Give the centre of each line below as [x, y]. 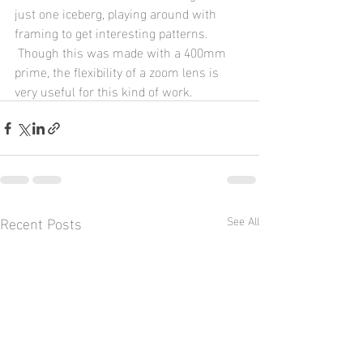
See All [243, 220]
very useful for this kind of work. [103, 91]
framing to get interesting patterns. [113, 32]
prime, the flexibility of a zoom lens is [118, 71]
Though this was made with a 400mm [122, 52]
